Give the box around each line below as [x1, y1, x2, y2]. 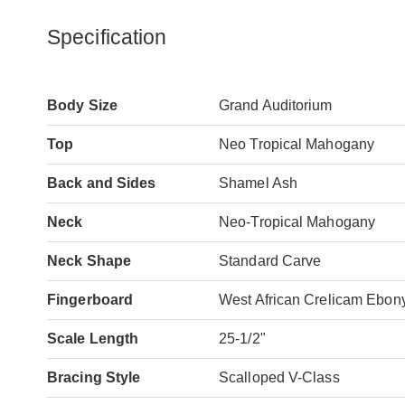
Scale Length [47, 330, 139, 346]
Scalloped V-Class [219, 369, 340, 385]
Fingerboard [47, 291, 134, 307]
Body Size [47, 97, 118, 113]
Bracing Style [47, 369, 141, 385]
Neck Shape [47, 252, 131, 268]
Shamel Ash [219, 174, 297, 191]
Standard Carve [219, 252, 322, 268]
